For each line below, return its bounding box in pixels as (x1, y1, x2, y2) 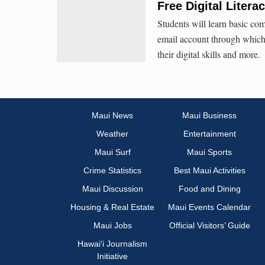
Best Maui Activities (173, 166, 245, 176)
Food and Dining (178, 184, 241, 194)
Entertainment (183, 129, 236, 139)
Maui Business (182, 111, 237, 121)
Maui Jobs (93, 221, 132, 231)
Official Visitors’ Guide (169, 221, 250, 231)
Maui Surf (94, 147, 131, 157)
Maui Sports (187, 147, 232, 157)
